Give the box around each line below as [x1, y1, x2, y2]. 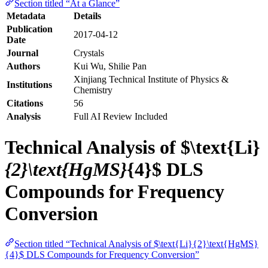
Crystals [74, 47, 104, 58]
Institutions [7, 79, 52, 90]
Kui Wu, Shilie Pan [74, 60, 147, 71]
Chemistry [74, 84, 112, 95]
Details [74, 10, 101, 21]
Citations [7, 98, 43, 108]
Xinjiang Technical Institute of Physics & [74, 74, 229, 84]
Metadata [7, 10, 45, 21]
